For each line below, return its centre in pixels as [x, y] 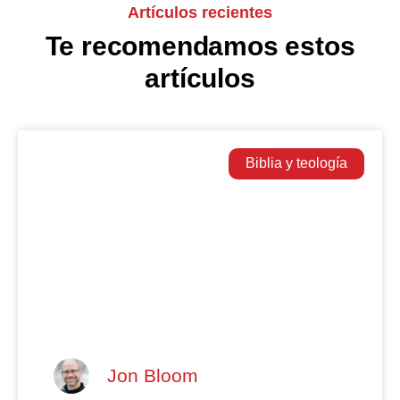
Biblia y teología [296, 163]
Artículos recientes [200, 12]
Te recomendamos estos [200, 46]
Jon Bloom [153, 376]
